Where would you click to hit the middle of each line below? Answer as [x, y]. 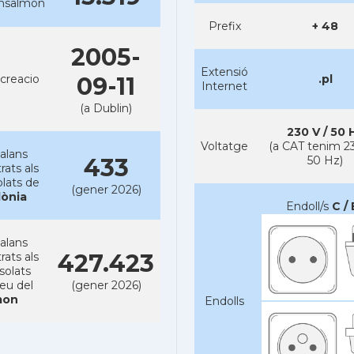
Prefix [224, 26]
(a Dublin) [106, 108]
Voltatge [224, 146]
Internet [224, 86]
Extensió [224, 72]
